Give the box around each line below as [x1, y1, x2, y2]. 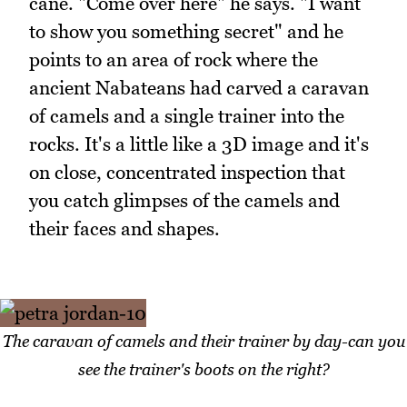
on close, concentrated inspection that [29, 160, 345, 184]
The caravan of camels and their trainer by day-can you [2, 331, 405, 351]
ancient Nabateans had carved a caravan [29, 75, 369, 99]
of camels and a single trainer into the [29, 104, 344, 127]
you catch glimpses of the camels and [29, 188, 340, 212]
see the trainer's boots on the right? [77, 359, 330, 379]
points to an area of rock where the [29, 47, 318, 71]
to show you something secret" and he [29, 19, 343, 43]
